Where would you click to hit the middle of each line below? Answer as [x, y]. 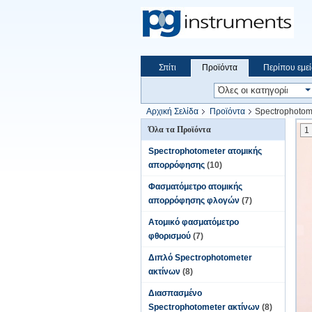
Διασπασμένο [175, 293]
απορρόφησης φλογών [194, 201]
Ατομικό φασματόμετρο [194, 222]
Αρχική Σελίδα [172, 111]
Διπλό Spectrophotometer [200, 258]
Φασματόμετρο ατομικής [195, 187]
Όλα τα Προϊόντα [180, 130]
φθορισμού [170, 236]
